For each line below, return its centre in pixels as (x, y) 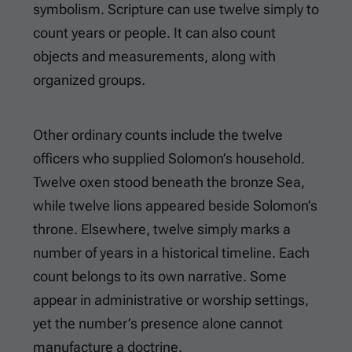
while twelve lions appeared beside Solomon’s (175, 206)
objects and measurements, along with (154, 57)
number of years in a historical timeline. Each (171, 253)
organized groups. (89, 80)
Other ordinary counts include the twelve (158, 135)
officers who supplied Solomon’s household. (169, 159)
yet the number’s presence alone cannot (158, 324)
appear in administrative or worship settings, (171, 300)
